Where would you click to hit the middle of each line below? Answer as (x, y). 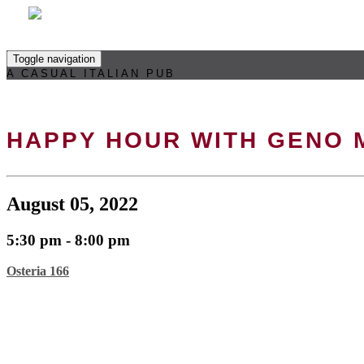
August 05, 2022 (72, 204)
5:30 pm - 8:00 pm (68, 240)
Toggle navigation (54, 59)
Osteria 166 (38, 271)
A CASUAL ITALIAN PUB (91, 74)
